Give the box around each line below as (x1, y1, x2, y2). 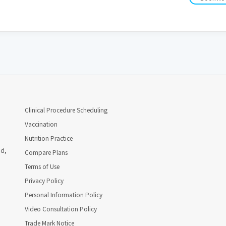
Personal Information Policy (25, 190, 102, 199)
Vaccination (25, 120, 58, 128)
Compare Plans (25, 148, 68, 156)
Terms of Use (25, 162, 60, 171)
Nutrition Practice (25, 134, 73, 142)
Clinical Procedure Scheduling (25, 105, 107, 114)
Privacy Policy (25, 176, 64, 185)
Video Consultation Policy (25, 204, 97, 213)
